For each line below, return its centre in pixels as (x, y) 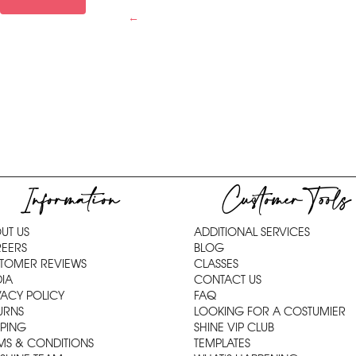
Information (70, 201)
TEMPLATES (222, 343)
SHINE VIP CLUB (234, 327)
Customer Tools (286, 201)
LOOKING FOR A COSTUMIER (270, 311)
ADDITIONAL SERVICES (252, 232)
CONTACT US (228, 280)
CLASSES (216, 264)
